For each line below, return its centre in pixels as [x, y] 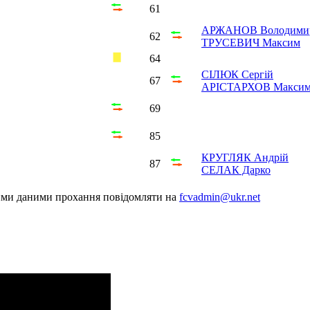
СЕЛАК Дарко [236, 170]
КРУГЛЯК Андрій [245, 157]
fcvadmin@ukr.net [220, 197]
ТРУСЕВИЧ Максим [251, 42]
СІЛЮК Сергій [237, 74]
